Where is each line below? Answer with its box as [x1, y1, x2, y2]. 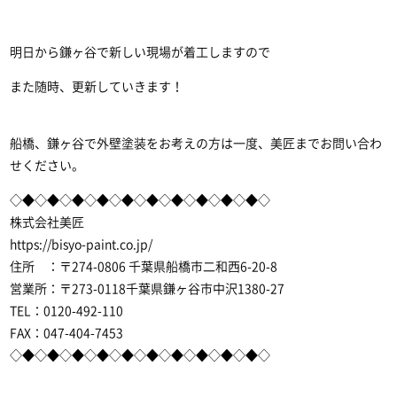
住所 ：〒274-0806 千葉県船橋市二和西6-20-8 [10, 261, 278, 273]
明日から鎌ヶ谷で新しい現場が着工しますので [10, 46, 271, 58]
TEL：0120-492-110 [10, 305, 124, 317]
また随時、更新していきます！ [10, 81, 184, 93]
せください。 [10, 160, 85, 172]
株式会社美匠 [10, 216, 85, 229]
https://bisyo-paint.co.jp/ [10, 238, 153, 251]
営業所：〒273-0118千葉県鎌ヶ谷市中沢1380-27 [10, 283, 285, 295]
